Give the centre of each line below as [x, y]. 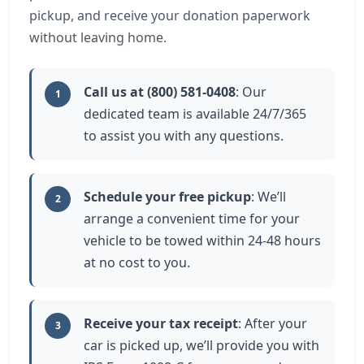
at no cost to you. [137, 262]
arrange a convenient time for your [192, 219]
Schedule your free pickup [167, 197]
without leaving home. [98, 37]
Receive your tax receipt [161, 323]
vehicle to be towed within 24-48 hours [202, 240]
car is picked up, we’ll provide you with [201, 345]
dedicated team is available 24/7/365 [195, 114]
